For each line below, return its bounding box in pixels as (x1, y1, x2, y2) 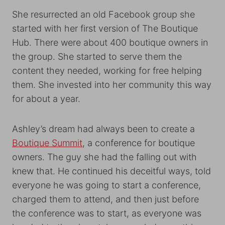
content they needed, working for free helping (12, 65, 202, 76)
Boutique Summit (12, 138, 82, 148)
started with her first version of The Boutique (12, 23, 198, 34)
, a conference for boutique (82, 138, 195, 148)
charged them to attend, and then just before (12, 194, 199, 204)
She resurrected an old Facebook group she (12, 9, 195, 20)
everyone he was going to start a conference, (12, 180, 201, 190)
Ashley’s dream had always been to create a (12, 124, 195, 134)
